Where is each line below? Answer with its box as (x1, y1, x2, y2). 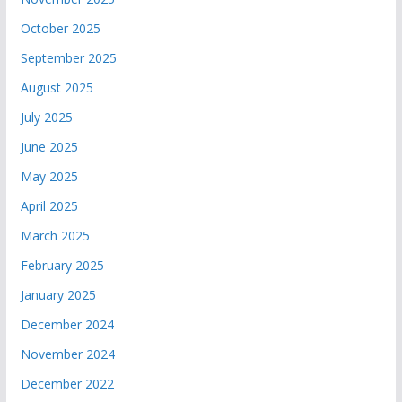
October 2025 (20, 19, 100, 37)
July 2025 (20, 108, 73, 126)
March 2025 (20, 226, 90, 244)
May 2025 (20, 167, 78, 185)
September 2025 (20, 48, 117, 66)
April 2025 (20, 197, 78, 214)
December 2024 (20, 315, 114, 333)
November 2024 (20, 345, 115, 363)
